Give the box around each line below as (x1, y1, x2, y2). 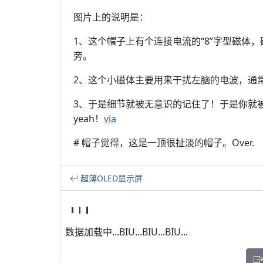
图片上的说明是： (73, 11, 149, 23)
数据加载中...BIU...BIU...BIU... (65, 225, 188, 238)
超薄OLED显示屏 (78, 173, 143, 184)
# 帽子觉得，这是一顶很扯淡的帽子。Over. (73, 136, 254, 149)
